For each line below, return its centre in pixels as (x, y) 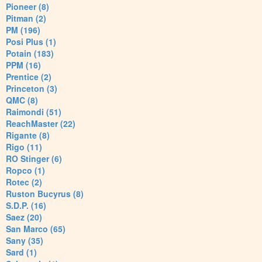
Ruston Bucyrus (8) (45, 194)
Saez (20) (24, 217)
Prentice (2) (29, 77)
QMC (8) (22, 100)
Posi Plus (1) (31, 42)
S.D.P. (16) (26, 206)
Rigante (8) (28, 135)
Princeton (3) (32, 89)
